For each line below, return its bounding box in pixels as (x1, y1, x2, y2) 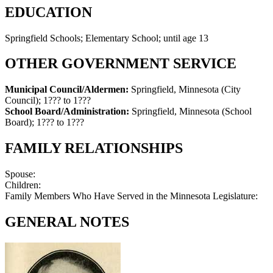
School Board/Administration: (5, 106, 132, 117)
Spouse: (5, 169, 35, 180)
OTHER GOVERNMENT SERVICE (5, 55, 236, 72)
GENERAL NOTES (5, 214, 129, 230)
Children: (5, 180, 41, 191)
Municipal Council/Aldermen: (5, 84, 131, 95)
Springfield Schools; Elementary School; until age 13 (5, 32, 208, 43)
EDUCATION (5, 4, 92, 20)
